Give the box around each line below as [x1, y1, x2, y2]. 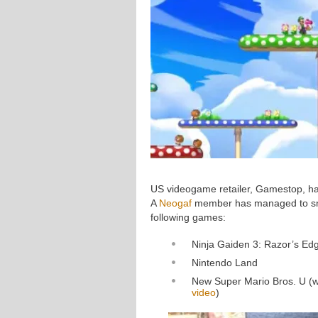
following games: [150, 212, 226, 223]
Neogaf [159, 197, 192, 209]
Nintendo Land [192, 257, 258, 268]
